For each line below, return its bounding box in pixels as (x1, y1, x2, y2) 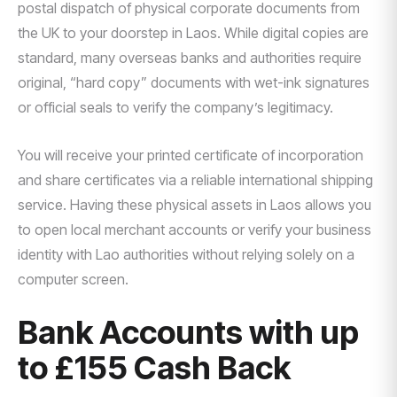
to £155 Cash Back (18, 348, 291, 387)
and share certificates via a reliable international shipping (18, 171, 373, 189)
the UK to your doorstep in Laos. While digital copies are (18, 24, 369, 42)
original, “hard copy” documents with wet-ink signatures (18, 74, 370, 91)
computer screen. (18, 270, 128, 288)
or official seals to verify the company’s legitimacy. (18, 98, 333, 116)
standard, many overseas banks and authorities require (18, 49, 362, 66)
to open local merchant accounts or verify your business (18, 221, 371, 238)
